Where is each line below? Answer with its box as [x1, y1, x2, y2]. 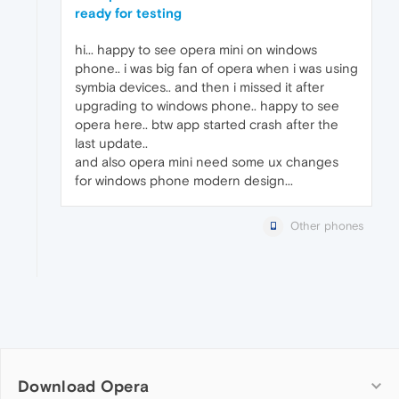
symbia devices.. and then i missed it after [75, 79, 324, 95]
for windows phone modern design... [75, 173, 293, 189]
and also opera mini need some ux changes [75, 154, 338, 170]
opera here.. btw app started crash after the [75, 117, 338, 133]
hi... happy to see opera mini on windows [75, 42, 317, 58]
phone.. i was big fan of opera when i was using [75, 61, 358, 77]
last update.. [75, 135, 148, 151]
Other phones [290, 219, 363, 233]
